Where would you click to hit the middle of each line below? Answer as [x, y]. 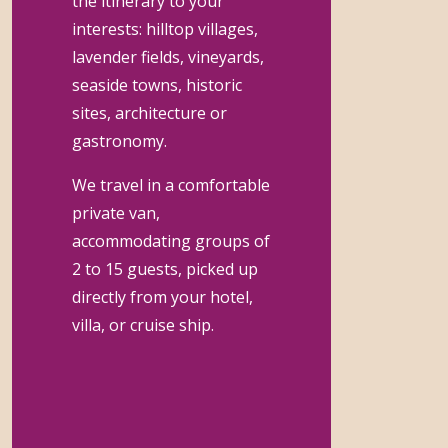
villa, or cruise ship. [143, 324]
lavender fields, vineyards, [168, 56]
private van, [116, 212]
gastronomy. [120, 140]
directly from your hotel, [163, 296]
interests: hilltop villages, [165, 28]
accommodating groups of [171, 240]
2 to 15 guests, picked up [165, 268]
